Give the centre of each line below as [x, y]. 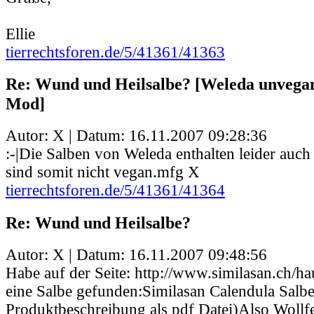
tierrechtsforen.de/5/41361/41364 [115, 191]
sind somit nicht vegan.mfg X [103, 172]
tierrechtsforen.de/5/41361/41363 [115, 52]
